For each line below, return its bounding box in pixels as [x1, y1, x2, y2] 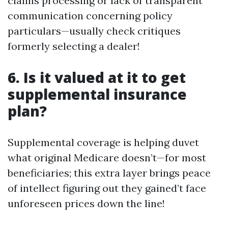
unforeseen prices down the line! [8, 197, 165, 210]
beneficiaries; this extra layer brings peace [8, 166, 211, 179]
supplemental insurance [8, 84, 187, 104]
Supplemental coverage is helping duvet [8, 136, 199, 149]
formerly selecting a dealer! [8, 40, 140, 52]
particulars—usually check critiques [8, 24, 181, 37]
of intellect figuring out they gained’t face [8, 182, 206, 194]
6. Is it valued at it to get [8, 68, 186, 87]
